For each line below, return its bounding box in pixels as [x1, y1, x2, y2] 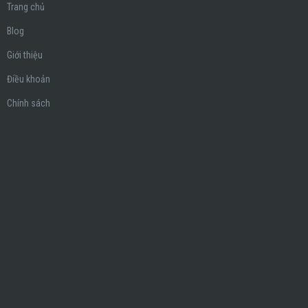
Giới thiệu [7, 49, 43, 61]
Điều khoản [7, 74, 50, 85]
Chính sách [7, 98, 50, 109]
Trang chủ [7, 1, 45, 13]
